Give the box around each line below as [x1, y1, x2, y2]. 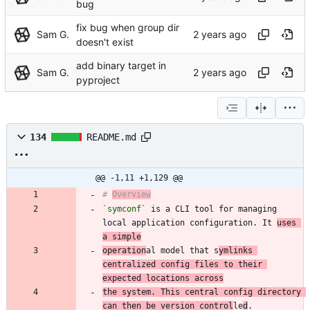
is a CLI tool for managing [146, 203, 277, 214]
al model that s [146, 245, 219, 255]
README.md [86, 131, 136, 143]
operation [102, 245, 146, 255]
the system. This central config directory [102, 286, 301, 297]
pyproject [76, 73, 120, 86]
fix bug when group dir [76, 21, 179, 33]
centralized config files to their [102, 259, 262, 269]
